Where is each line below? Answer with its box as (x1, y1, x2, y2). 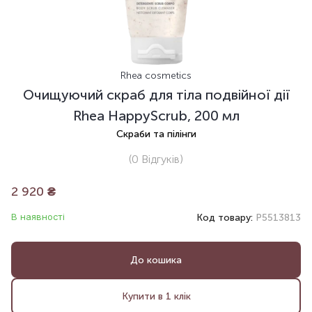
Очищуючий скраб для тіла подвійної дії (22, 86, 290, 104)
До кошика (130, 253, 182, 266)
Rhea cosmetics (120, 70, 192, 82)
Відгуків (139, 153, 180, 166)
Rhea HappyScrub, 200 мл (72, 107, 240, 125)
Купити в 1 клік (121, 290, 191, 302)
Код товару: (196, 212, 256, 224)
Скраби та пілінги (116, 128, 196, 141)
